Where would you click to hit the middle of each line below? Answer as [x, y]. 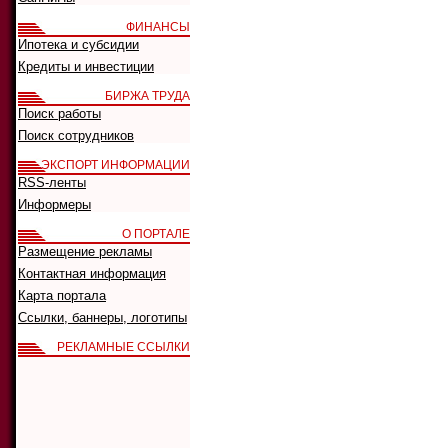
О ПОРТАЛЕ [156, 234]
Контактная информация [92, 273]
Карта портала [62, 295]
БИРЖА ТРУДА [147, 96]
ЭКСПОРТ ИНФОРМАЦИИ [115, 165]
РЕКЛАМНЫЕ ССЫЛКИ [123, 347]
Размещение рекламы [85, 251]
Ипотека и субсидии [78, 44]
